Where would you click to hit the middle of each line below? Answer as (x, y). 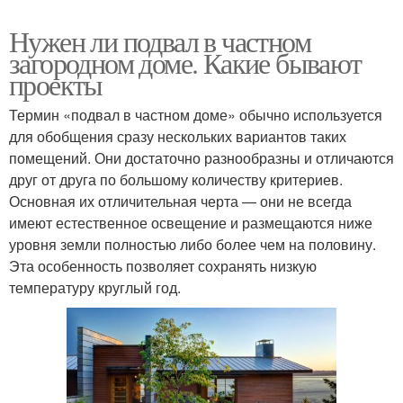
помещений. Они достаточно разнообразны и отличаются (201, 157)
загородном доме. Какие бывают (185, 62)
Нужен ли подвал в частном (160, 40)
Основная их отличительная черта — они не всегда (180, 201)
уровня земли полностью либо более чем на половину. (193, 244)
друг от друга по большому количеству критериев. (176, 179)
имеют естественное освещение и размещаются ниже (191, 222)
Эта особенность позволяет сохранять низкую (163, 265)
